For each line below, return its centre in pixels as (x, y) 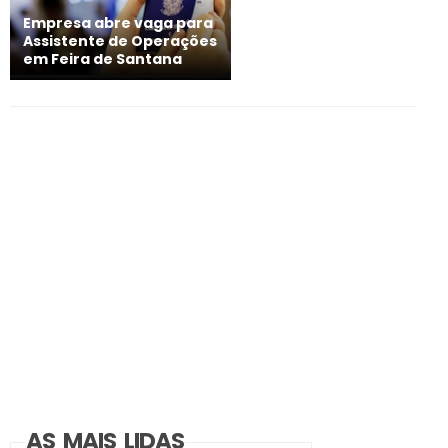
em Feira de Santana (102, 58)
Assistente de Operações (120, 40)
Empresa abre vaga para (118, 22)
